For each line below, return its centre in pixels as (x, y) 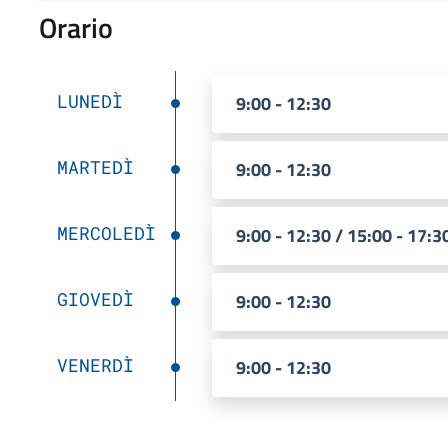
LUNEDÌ (89, 100)
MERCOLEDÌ (106, 232)
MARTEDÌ (95, 166)
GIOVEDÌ (95, 298)
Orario (75, 27)
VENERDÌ (95, 364)
